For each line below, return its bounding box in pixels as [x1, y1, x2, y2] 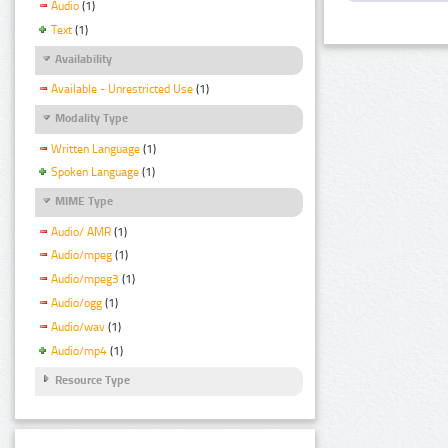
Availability [55, 52, 112, 67]
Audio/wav [51, 320, 105, 335]
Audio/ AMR [51, 224, 111, 239]
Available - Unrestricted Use [51, 82, 193, 97]
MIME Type [55, 194, 113, 209]
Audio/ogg [51, 296, 102, 311]
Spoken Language [51, 165, 139, 180]
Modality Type [55, 111, 128, 126]
